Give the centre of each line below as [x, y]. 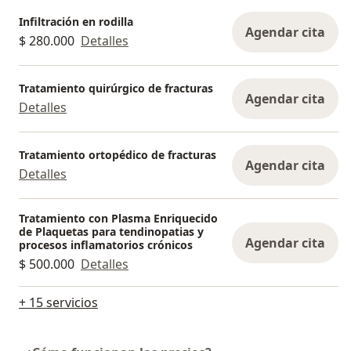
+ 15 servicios [58, 303]
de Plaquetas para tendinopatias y [111, 232]
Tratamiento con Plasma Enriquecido [118, 219]
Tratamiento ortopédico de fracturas [118, 154]
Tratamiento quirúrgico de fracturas [116, 88]
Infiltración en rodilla [76, 21]
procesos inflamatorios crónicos [106, 245]
